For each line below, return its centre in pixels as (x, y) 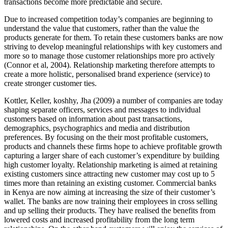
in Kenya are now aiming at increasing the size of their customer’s (110, 192)
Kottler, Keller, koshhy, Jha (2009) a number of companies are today (113, 101)
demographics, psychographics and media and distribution (97, 128)
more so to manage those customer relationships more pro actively (109, 56)
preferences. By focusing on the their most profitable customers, (106, 137)
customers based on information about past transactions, (93, 119)
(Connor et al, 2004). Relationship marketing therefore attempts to (109, 65)
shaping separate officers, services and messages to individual (102, 110)
